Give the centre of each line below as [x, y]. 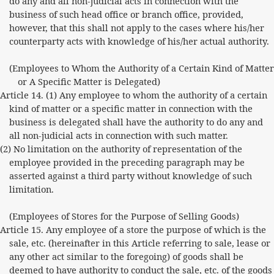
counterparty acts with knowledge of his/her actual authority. [139, 41]
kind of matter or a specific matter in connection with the [131, 108]
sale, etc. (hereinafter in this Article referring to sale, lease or [139, 243]
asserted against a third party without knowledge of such [130, 176]
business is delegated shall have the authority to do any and [136, 122]
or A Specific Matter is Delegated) [89, 81]
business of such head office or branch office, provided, [126, 14]
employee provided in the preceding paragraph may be [127, 162]
